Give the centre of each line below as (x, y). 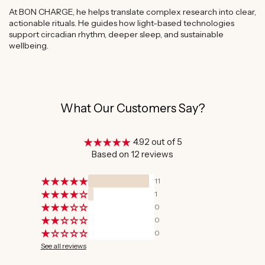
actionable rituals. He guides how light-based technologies (122, 23)
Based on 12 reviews (132, 154)
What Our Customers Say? (132, 109)
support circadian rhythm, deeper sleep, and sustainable (116, 35)
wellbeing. (29, 46)
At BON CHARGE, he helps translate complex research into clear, (132, 12)
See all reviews (63, 246)
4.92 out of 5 (157, 142)
